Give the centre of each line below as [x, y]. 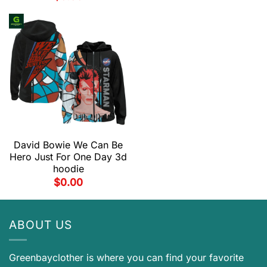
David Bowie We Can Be [68, 145]
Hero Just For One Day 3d [68, 157]
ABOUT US [41, 224]
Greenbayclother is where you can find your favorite [126, 258]
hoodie [68, 169]
